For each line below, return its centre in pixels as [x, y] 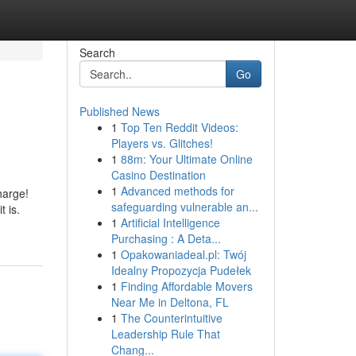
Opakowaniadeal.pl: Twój [183, 254]
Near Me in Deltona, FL [170, 302]
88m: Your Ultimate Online [186, 159]
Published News [119, 111]
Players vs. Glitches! [162, 143]
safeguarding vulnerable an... [184, 207]
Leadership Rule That [165, 334]
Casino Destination [158, 175]
